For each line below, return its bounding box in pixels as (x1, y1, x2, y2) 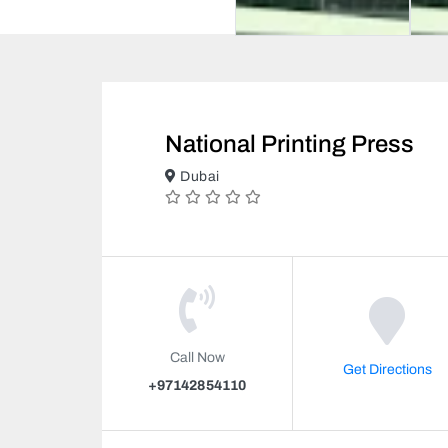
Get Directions (343, 361, 432, 377)
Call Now (169, 349, 225, 365)
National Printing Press (165, 130, 414, 157)
